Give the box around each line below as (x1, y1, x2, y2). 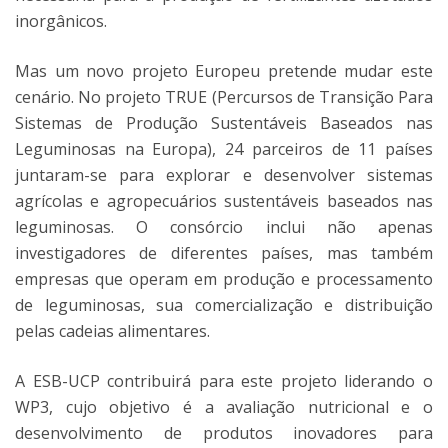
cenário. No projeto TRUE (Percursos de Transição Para (15, 86, 433, 108)
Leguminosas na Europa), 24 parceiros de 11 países (15, 138, 433, 160)
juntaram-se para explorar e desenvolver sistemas (15, 164, 433, 186)
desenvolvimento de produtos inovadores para (15, 422, 433, 444)
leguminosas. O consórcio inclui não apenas (15, 216, 433, 238)
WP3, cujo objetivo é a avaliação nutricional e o (15, 396, 433, 418)
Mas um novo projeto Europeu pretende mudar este (15, 60, 433, 82)
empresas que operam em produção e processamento (15, 268, 433, 290)
